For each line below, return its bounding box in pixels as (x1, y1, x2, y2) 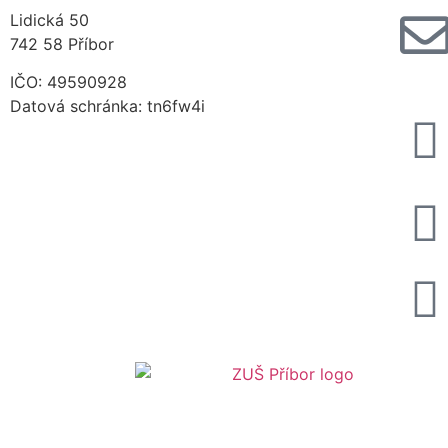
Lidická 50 (10, 9, 89, 30)
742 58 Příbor (10, 33, 114, 54)
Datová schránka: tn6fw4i (10, 96, 205, 117)
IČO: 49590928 (10, 72, 127, 93)
